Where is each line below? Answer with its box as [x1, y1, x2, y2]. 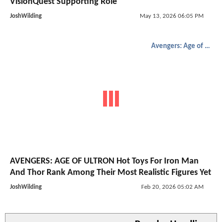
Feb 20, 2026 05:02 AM [141, 184, 204, 191]
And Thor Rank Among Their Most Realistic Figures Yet [10, 168, 211, 178]
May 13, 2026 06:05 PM [139, 12, 204, 19]
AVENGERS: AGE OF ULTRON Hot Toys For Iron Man [10, 157, 199, 166]
